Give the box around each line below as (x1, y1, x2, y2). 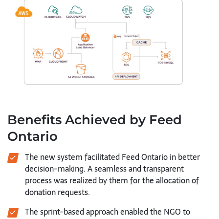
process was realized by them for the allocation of (25, 174, 199, 187)
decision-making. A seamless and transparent (25, 162, 184, 175)
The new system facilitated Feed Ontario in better (25, 150, 200, 163)
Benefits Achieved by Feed (7, 111, 182, 128)
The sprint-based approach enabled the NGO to (25, 205, 190, 218)
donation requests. (25, 185, 90, 198)
